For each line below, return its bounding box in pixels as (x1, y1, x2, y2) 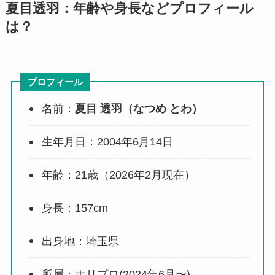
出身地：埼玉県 (42, 234, 120, 247)
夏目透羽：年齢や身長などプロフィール (5, 1, 254, 17)
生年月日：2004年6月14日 (42, 136, 174, 149)
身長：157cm (42, 202, 109, 215)
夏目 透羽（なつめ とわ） (75, 103, 203, 115)
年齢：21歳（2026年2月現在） (42, 169, 196, 182)
